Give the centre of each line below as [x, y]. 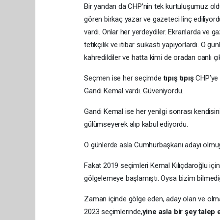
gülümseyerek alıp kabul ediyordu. [136, 124]
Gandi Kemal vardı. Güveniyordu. [134, 91]
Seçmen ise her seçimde [124, 78]
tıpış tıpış [179, 78]
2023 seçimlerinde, [113, 212]
